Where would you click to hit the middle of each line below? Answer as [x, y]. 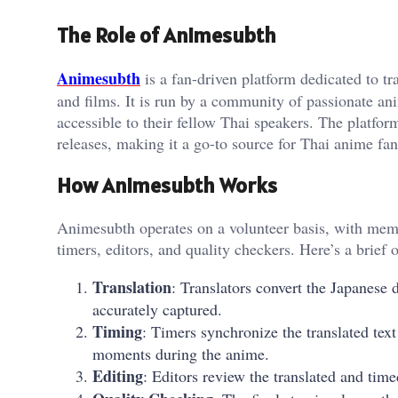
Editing [118, 376]
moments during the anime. [181, 354]
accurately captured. [157, 310]
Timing [117, 332]
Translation [132, 287]
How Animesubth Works [167, 186]
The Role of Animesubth [167, 36]
